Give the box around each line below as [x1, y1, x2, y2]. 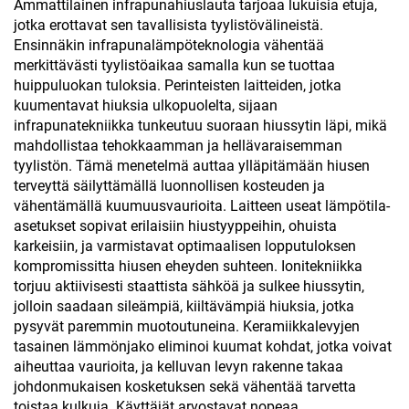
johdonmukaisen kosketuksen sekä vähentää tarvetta [14, 378, 356, 395]
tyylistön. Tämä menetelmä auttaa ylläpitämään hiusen [14, 157, 370, 174]
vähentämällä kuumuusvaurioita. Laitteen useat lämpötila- [14, 197, 390, 215]
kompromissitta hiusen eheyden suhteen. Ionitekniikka [14, 257, 362, 275]
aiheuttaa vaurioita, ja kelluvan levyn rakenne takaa [14, 358, 343, 375]
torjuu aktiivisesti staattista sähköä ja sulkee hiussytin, [14, 278, 364, 295]
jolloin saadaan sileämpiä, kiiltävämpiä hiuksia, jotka [14, 298, 354, 315]
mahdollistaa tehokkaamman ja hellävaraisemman [14, 137, 342, 154]
